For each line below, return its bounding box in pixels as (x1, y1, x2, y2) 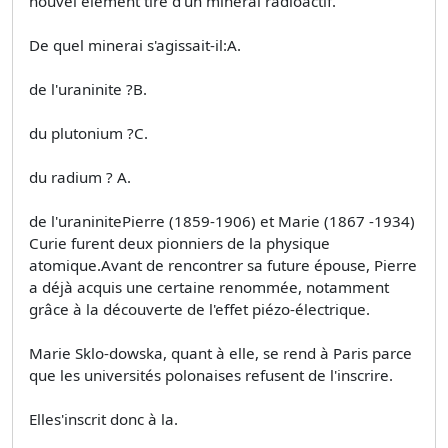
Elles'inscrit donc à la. (29, 408, 178, 429)
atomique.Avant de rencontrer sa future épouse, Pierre (29, 254, 417, 275)
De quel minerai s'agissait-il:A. (29, 34, 241, 55)
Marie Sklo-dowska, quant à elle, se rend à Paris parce (29, 342, 412, 363)
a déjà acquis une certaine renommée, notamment (29, 276, 389, 297)
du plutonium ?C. (29, 122, 148, 143)
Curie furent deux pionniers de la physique (29, 232, 330, 253)
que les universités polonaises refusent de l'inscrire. (29, 364, 393, 385)
